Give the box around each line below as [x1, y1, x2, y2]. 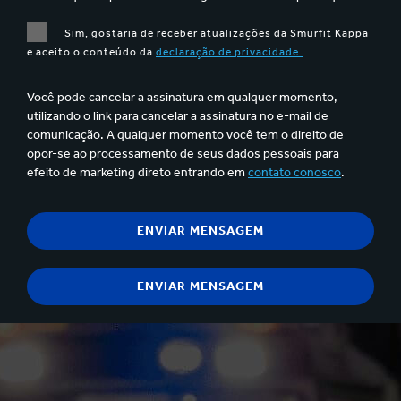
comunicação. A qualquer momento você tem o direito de [27, 126, 344, 142]
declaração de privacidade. [156, 45, 303, 58]
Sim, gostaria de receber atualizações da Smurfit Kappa [64, 26, 369, 39]
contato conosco [248, 164, 341, 180]
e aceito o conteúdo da [27, 45, 156, 58]
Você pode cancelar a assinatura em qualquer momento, [27, 89, 337, 105]
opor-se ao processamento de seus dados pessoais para [27, 145, 339, 161]
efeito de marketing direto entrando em [27, 164, 248, 180]
